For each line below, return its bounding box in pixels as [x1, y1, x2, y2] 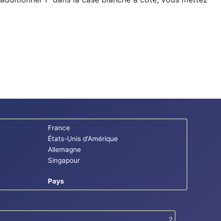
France [47, 124, 70, 132]
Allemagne [47, 146, 81, 154]
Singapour [47, 156, 80, 165]
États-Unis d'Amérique [47, 135, 118, 143]
